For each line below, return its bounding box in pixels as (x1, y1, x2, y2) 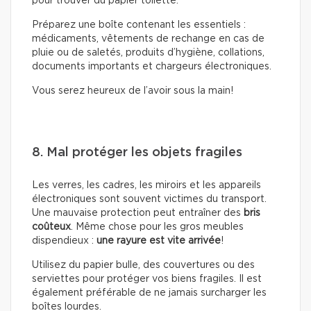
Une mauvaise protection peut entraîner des (32, 208, 244, 219)
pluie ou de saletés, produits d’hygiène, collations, (32, 48, 264, 58)
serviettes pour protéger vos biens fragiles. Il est (32, 274, 262, 285)
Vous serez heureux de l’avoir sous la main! (32, 86, 233, 96)
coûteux (32, 222, 71, 233)
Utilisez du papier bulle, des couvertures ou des (32, 260, 255, 271)
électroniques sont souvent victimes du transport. (32, 194, 267, 205)
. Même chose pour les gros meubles (71, 222, 244, 233)
